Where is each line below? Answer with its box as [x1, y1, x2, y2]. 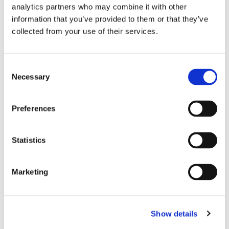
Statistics [12, 135, 45, 145]
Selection [4, 74, 35, 83]
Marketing [12, 167, 48, 176]
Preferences [12, 104, 56, 113]
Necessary [12, 72, 50, 81]
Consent [4, 62, 32, 71]
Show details [151, 209, 198, 218]
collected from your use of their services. [12, 27, 158, 36]
